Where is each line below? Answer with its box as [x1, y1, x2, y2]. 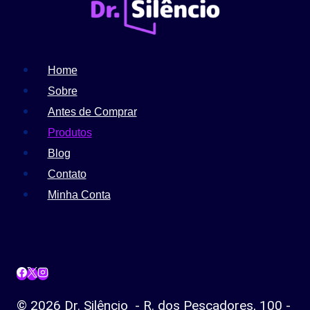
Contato [47, 167, 86, 180]
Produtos [47, 126, 92, 138]
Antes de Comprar [47, 105, 137, 118]
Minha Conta [47, 188, 111, 201]
